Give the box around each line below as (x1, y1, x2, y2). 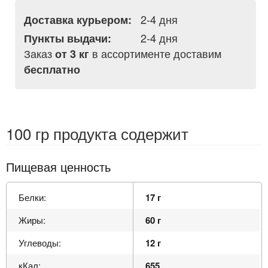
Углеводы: (19, 236, 61, 249)
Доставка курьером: (24, 11, 132, 28)
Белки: (19, 190, 46, 203)
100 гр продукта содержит (6, 121, 188, 144)
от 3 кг (55, 45, 89, 62)
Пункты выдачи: (24, 30, 111, 46)
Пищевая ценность (6, 157, 111, 175)
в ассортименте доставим (89, 45, 221, 61)
